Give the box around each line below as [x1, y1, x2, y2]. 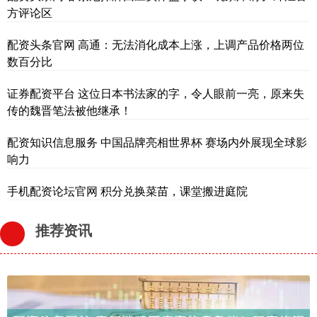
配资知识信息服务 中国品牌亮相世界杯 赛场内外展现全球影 [7, 133, 307, 150]
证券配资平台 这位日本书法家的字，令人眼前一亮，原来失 [7, 84, 304, 101]
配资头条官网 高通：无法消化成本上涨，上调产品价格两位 [7, 35, 304, 52]
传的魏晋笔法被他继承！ [7, 101, 132, 118]
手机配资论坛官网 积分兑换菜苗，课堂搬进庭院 [7, 182, 248, 199]
